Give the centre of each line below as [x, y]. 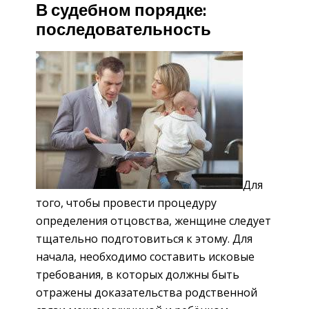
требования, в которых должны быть [138, 275]
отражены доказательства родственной [147, 293]
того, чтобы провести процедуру [126, 203]
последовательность [123, 30]
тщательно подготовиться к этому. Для [144, 239]
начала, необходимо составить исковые [145, 257]
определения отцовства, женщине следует [153, 221]
